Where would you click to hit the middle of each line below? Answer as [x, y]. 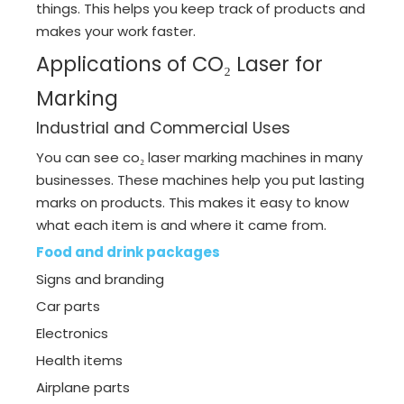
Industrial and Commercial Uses [163, 129]
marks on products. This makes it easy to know [193, 203]
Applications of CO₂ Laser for [179, 64]
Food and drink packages [128, 252]
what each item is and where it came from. [181, 225]
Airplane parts [83, 388]
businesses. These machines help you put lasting [200, 180]
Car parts [68, 307]
